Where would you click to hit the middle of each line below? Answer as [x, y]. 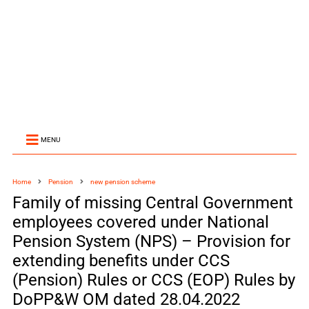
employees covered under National [140, 222]
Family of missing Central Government [152, 203]
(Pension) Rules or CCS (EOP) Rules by [153, 280]
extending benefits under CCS [121, 261]
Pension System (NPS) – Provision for [151, 241]
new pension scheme [122, 182]
